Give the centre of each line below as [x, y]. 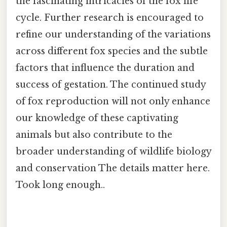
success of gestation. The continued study [111, 84]
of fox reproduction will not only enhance [113, 101]
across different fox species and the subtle [112, 51]
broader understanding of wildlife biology [113, 151]
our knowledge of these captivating [97, 118]
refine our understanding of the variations [113, 34]
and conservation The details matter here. [113, 168]
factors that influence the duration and [105, 68]
